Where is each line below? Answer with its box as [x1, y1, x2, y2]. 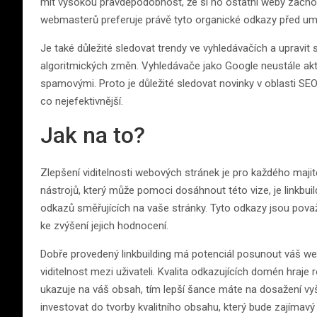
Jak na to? [40, 122, 145, 149]
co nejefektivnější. [40, 95, 123, 108]
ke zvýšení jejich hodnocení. [40, 219, 168, 232]
